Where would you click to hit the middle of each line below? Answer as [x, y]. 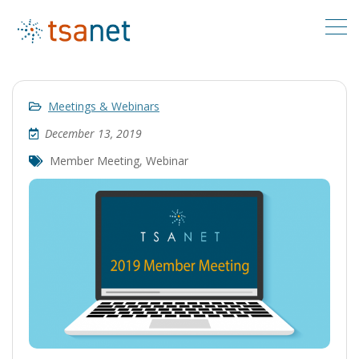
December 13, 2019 [93, 133]
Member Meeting [95, 161]
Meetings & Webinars [104, 106]
